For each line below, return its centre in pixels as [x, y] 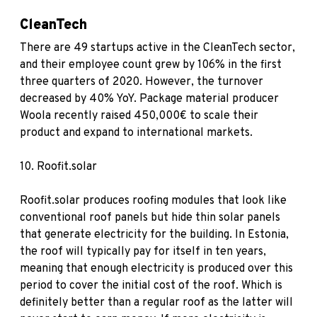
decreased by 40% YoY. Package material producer [149, 99]
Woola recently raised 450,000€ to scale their [139, 116]
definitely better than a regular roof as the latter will [156, 303]
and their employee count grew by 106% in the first [151, 65]
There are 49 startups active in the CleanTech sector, [157, 48]
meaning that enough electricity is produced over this [156, 269]
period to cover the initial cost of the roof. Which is [151, 286]
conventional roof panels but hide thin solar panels [150, 218]
